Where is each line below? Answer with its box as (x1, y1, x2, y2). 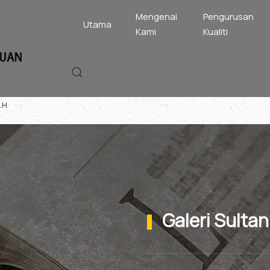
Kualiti (203, 25, 228, 38)
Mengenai (136, 10, 178, 23)
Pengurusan (203, 10, 254, 23)
